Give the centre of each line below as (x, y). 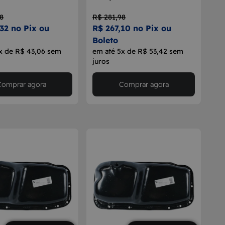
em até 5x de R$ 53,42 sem (138, 51)
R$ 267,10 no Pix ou (132, 28)
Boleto (105, 40)
